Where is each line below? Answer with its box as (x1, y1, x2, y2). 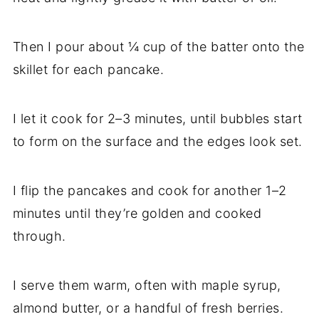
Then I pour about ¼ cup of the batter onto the (12, 39, 305, 55)
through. (12, 229, 66, 244)
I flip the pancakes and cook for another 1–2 (12, 183, 287, 199)
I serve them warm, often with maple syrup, (12, 278, 281, 293)
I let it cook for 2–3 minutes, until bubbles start (12, 111, 303, 127)
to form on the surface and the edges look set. (12, 134, 303, 150)
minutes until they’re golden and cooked (12, 206, 262, 221)
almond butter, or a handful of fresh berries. (12, 300, 284, 316)
